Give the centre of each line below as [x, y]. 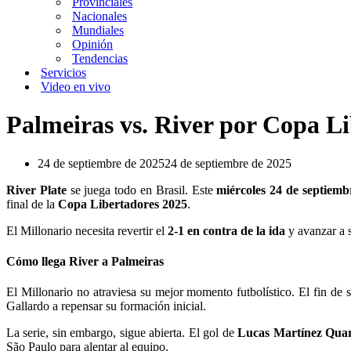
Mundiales [98, 30]
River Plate [38, 190]
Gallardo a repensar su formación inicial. [106, 306]
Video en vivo [76, 87]
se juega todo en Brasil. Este [143, 190]
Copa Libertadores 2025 [123, 204]
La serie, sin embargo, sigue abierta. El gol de [122, 333]
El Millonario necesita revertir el [87, 230]
